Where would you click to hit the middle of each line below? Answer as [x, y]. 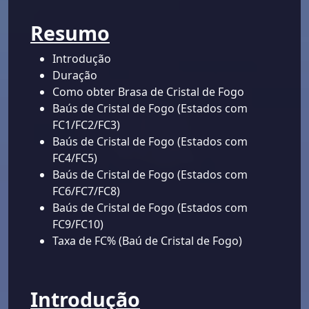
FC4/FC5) [75, 158]
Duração [75, 76]
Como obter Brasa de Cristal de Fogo [148, 92]
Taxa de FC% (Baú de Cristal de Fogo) [147, 241]
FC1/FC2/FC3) [86, 125]
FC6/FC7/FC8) [86, 191]
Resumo [70, 33]
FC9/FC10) [78, 225]
